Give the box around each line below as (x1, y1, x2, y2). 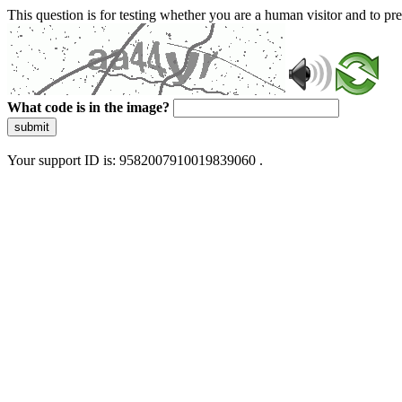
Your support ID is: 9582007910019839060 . (7, 153, 263, 168)
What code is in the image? (7, 100, 170, 115)
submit (14, 120, 49, 134)
